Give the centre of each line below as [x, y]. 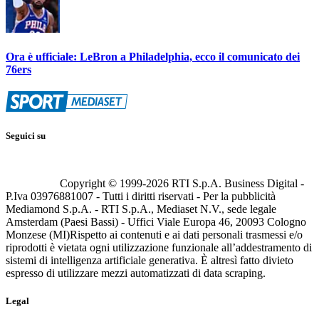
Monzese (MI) [38, 234]
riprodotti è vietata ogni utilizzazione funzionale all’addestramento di [159, 247]
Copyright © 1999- [103, 183]
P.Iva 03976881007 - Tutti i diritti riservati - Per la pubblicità [141, 196]
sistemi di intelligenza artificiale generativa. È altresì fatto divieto [150, 260]
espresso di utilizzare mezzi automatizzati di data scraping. [136, 273]
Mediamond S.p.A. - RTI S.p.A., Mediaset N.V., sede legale [141, 209]
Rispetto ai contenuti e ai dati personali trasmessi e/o [186, 234]
